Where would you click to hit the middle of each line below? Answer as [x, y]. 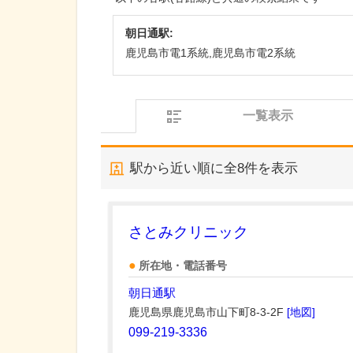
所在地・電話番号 [183, 266]
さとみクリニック [188, 232]
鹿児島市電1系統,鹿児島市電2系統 [210, 53]
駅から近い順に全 [184, 168]
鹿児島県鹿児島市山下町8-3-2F [208, 312]
